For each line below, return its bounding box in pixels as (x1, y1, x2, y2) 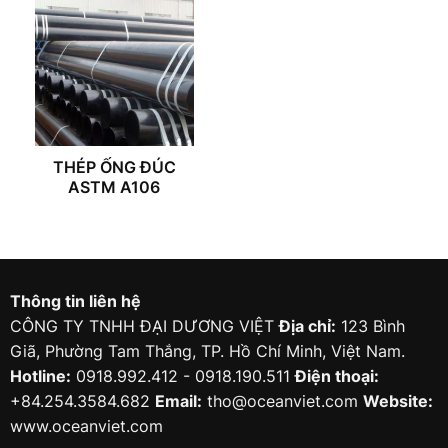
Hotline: (9, 366, 71, 386)
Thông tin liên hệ (9, 291, 141, 311)
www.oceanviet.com (9, 416, 163, 436)
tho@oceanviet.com (206, 391, 358, 411)
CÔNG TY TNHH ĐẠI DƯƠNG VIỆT (9, 316, 279, 336)
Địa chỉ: (278, 316, 336, 336)
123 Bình (335, 316, 405, 336)
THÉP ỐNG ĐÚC (52, 157, 176, 178)
